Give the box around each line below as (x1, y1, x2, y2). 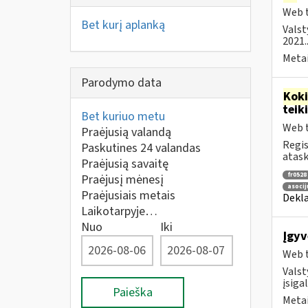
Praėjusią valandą (81, 124, 171, 141)
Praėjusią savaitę (81, 155, 168, 173)
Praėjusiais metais (81, 187, 175, 204)
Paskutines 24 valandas (81, 140, 201, 157)
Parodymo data (81, 74, 162, 91)
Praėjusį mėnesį (81, 171, 164, 188)
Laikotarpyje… (81, 203, 157, 220)
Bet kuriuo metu (81, 108, 165, 125)
